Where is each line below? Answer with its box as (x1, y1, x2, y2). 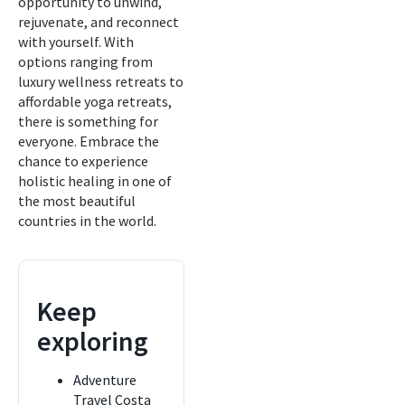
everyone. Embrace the (18, 132, 159, 150)
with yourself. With (18, 33, 134, 51)
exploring (37, 324, 148, 358)
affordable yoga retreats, (18, 92, 172, 110)
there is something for (18, 112, 158, 130)
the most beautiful (18, 192, 136, 210)
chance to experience (18, 152, 148, 170)
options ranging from (18, 52, 153, 71)
